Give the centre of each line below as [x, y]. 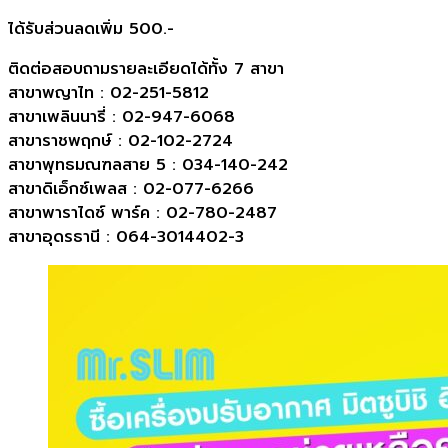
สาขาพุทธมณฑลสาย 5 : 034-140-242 [148, 165]
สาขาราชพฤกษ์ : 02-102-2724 [120, 141]
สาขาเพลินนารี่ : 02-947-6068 [121, 117]
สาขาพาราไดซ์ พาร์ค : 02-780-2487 [142, 213]
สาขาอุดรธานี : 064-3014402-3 [126, 237]
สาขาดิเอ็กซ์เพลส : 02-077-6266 [131, 189]
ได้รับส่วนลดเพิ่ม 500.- [91, 29]
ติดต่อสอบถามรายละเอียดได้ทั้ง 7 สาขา [146, 69]
